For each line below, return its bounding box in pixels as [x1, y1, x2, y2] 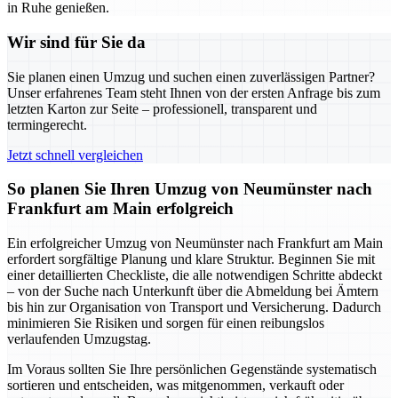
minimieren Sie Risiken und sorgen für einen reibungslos [7, 315, 324, 331]
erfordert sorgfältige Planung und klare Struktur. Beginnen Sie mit [7, 251, 375, 267]
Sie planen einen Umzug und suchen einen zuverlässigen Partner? [7, 68, 375, 84]
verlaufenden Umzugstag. [7, 331, 151, 347]
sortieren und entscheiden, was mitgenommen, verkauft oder [7, 378, 344, 394]
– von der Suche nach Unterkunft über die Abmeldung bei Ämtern [7, 283, 378, 299]
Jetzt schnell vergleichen [7, 147, 143, 163]
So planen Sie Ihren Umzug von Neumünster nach [7, 179, 372, 199]
